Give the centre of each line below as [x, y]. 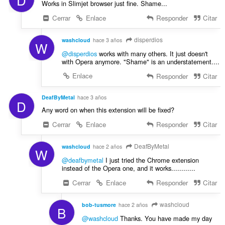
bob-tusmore [99, 204]
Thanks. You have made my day [165, 218]
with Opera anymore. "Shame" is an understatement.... [140, 62]
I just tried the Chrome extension [151, 160]
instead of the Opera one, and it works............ [128, 168]
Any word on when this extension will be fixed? [108, 109]
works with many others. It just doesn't [152, 54]
